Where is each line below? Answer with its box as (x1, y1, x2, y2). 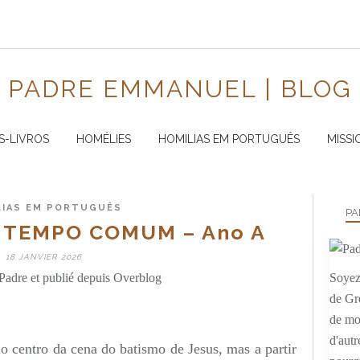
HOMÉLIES (76, 133, 131, 145)
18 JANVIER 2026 (5, 252, 82, 261)
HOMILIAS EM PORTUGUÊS (158, 133, 300, 145)
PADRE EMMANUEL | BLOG (8, 75, 352, 103)
